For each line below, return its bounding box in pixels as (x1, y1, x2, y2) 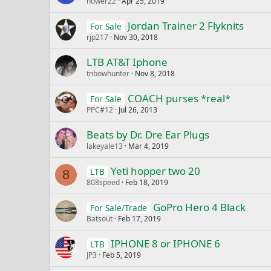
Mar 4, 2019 (128, 141, 169, 152)
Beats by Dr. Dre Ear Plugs (87, 128, 209, 142)
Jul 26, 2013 (119, 105, 157, 116)
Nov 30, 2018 (114, 32, 158, 43)
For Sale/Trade (90, 202, 147, 214)
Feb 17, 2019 (118, 214, 161, 224)
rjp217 (87, 32, 108, 43)
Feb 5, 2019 (102, 250, 141, 261)
